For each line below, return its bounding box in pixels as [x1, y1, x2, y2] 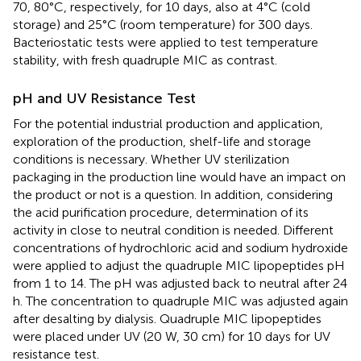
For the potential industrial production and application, [13, 115, 323, 131]
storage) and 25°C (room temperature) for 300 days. [13, 16, 313, 32]
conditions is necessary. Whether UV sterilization [13, 151, 289, 167]
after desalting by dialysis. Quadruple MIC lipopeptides [13, 310, 322, 326]
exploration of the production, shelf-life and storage [13, 133, 311, 149]
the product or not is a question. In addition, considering [13, 186, 333, 202]
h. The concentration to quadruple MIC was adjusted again [13, 293, 348, 309]
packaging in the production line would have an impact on [13, 168, 346, 185]
